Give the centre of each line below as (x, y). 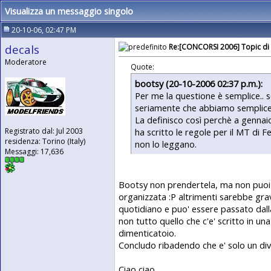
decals (22, 49)
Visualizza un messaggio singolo (69, 11)
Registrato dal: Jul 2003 (44, 131)
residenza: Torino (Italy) (45, 141)
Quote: (142, 67)
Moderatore (26, 62)
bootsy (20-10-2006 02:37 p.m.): (199, 83)
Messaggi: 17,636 (34, 152)
